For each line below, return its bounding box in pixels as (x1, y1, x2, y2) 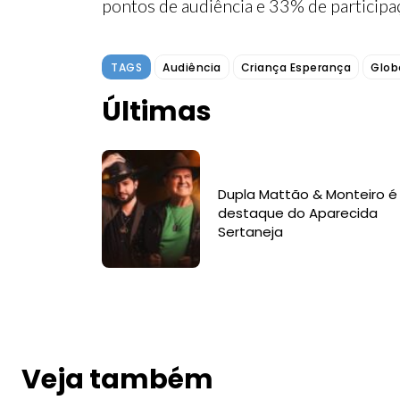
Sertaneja (217, 222, 283, 242)
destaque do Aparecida (217, 204, 378, 223)
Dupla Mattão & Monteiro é (217, 185, 397, 204)
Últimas (102, 93, 212, 130)
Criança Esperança (240, 60, 351, 75)
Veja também (21, 360, 213, 398)
